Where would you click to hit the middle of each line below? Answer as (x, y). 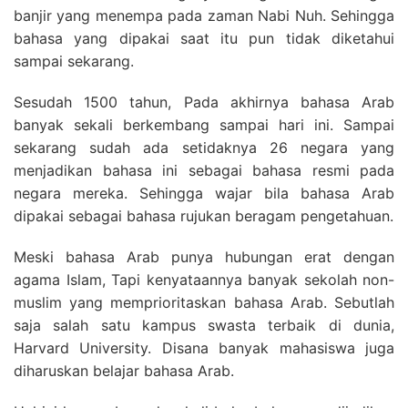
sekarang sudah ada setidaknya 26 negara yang (204, 148)
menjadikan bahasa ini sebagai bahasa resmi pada (204, 170)
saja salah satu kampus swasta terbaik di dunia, (204, 325)
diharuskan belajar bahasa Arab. (124, 371)
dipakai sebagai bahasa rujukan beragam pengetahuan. (204, 216)
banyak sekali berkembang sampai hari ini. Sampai (204, 125)
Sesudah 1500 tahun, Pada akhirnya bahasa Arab (204, 102)
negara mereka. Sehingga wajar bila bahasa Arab (204, 193)
